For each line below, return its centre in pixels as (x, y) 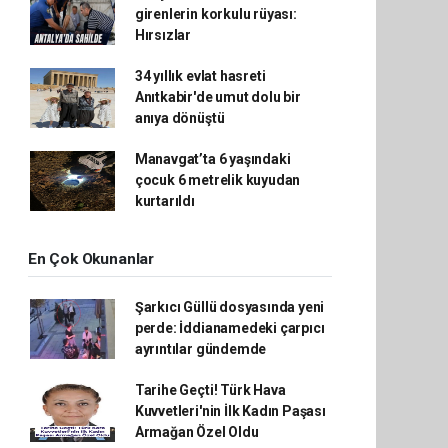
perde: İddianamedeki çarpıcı (229, 328)
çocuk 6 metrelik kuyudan (217, 180)
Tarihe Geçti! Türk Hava (210, 390)
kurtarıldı (164, 201)
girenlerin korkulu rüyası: (215, 14)
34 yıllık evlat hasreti (200, 76)
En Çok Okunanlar (91, 259)
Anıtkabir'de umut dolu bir (217, 97)
